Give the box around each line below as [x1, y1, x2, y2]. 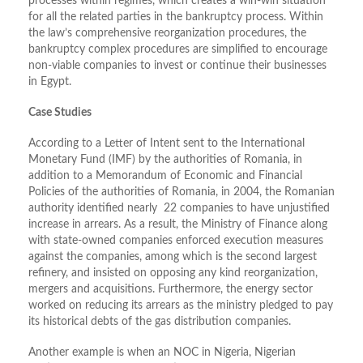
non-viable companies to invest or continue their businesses [28, 60, 327, 72]
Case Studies [28, 107, 92, 119]
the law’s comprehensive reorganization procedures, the [28, 28, 306, 40]
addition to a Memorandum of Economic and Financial [28, 170, 302, 182]
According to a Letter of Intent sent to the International [28, 138, 305, 150]
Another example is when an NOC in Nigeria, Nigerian [28, 347, 296, 359]
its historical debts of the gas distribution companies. [28, 316, 291, 328]
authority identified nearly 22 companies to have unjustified [28, 203, 330, 215]
